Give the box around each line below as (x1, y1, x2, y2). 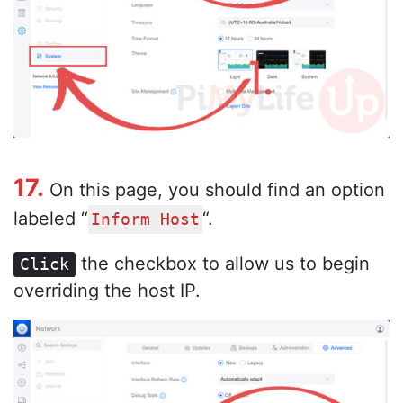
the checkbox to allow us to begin (76, 252, 371, 274)
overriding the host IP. (13, 279, 201, 301)
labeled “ (13, 207, 88, 229)
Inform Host (91, 210, 200, 228)
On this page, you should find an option (44, 178, 385, 201)
